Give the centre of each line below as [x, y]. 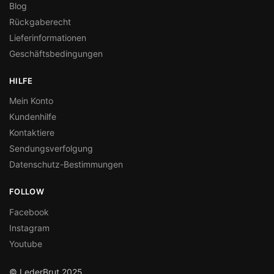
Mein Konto [31, 101]
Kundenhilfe [33, 117]
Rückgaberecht [40, 21]
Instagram [29, 228]
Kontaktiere [32, 133]
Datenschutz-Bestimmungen [66, 165]
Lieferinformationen [48, 37]
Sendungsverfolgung [51, 149]
